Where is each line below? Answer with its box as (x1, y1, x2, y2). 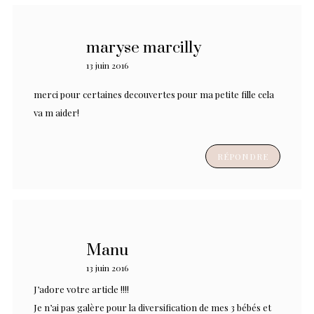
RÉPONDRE (217, 150, 268, 162)
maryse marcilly (86, 37, 201, 58)
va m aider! (34, 106, 79, 118)
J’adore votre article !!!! (34, 282, 129, 295)
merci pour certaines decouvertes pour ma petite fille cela (34, 88, 274, 100)
